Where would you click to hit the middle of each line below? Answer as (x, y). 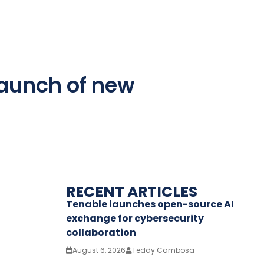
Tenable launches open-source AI (150, 204)
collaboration (101, 232)
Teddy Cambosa (163, 250)
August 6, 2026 (99, 250)
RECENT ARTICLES (132, 192)
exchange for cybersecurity (135, 218)
